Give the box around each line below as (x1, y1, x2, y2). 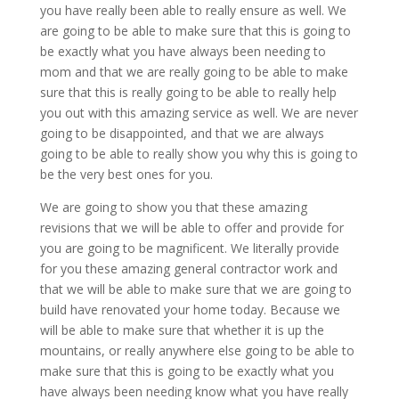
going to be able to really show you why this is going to (39, 145, 358, 163)
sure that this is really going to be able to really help (39, 84, 337, 102)
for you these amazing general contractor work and (39, 260, 338, 278)
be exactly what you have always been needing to (39, 43, 326, 61)
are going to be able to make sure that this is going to (39, 22, 351, 40)
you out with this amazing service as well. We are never (39, 104, 358, 122)
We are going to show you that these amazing (39, 199, 307, 216)
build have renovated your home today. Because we (39, 301, 340, 319)
